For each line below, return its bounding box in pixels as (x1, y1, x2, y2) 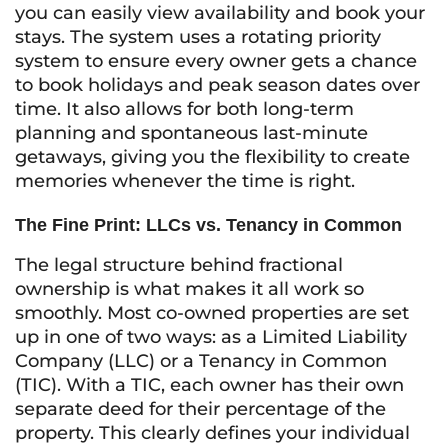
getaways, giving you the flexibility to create (15, 146, 410, 168)
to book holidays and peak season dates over (15, 74, 420, 96)
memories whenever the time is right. (15, 170, 355, 192)
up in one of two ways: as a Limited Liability (15, 326, 407, 348)
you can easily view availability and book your (15, 2, 425, 24)
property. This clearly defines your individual (15, 422, 410, 444)
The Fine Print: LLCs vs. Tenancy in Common (15, 215, 402, 235)
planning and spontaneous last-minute (15, 122, 368, 144)
